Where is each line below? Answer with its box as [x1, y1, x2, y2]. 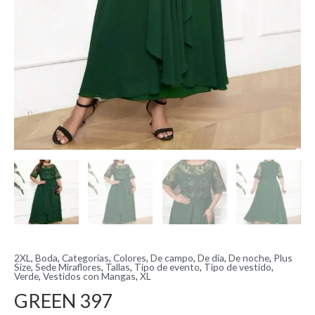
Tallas [105, 260, 130, 273]
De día [198, 251, 224, 264]
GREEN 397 [14, 289, 113, 313]
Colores [113, 251, 146, 264]
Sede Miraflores [35, 260, 101, 273]
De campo [150, 251, 193, 264]
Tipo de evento [134, 260, 200, 273]
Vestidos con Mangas [43, 269, 136, 282]
